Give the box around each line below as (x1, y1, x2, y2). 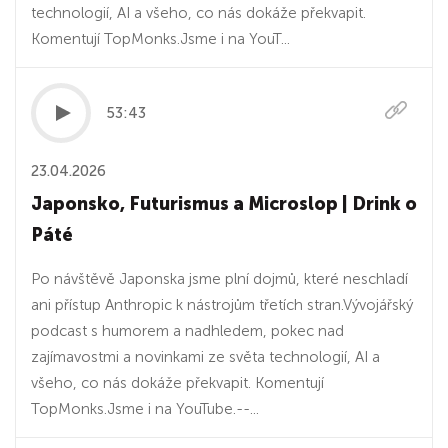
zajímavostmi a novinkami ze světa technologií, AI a (31, 348, 380, 366)
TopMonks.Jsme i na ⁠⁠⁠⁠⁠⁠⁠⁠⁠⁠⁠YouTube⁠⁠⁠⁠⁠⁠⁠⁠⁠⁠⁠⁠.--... (31, 400, 259, 418)
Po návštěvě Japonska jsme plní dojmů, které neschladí (31, 270, 408, 288)
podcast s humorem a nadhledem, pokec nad (31, 322, 344, 340)
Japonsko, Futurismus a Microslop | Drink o (31, 193, 417, 215)
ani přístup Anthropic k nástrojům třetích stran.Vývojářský (31, 296, 413, 314)
